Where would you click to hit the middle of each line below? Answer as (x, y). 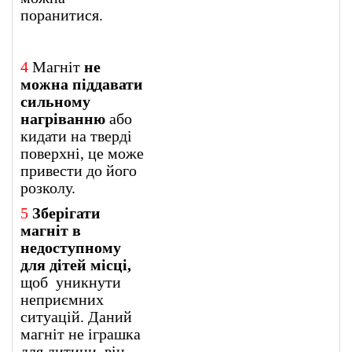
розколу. (48, 187)
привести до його (79, 170)
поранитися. (62, 15)
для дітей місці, (76, 264)
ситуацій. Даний (76, 316)
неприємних (62, 299)
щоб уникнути (71, 282)
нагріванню (63, 118)
